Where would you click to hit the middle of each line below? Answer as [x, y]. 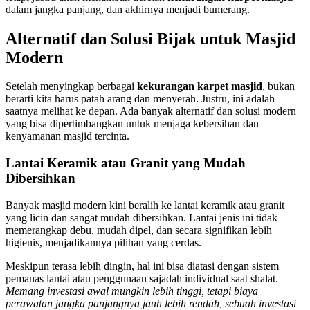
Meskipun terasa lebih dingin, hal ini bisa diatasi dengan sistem [142, 266]
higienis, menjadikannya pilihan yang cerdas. [103, 242]
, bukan [279, 86]
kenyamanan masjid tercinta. [67, 136]
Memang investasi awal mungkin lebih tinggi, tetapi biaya [132, 291]
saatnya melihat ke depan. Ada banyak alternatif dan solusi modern [151, 111]
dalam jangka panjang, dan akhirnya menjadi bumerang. [128, 9]
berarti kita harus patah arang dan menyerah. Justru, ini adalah [140, 99]
